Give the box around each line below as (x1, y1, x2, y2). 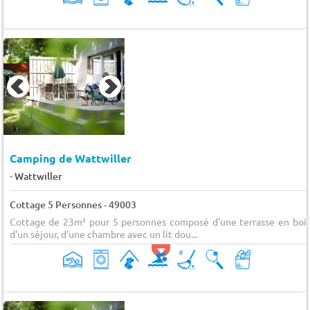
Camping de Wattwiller (9, 150, 131, 165)
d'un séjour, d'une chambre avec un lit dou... (9, 227, 197, 240)
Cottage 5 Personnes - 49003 (9, 197, 136, 211)
